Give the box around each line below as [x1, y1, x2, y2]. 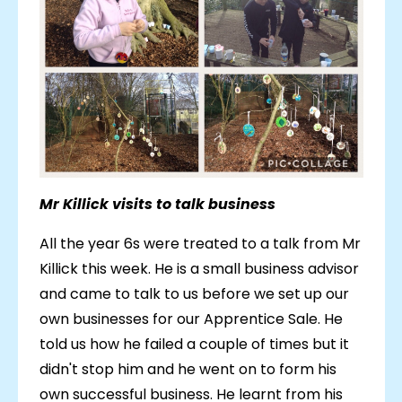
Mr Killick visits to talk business [39, 194, 275, 215]
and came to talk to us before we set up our [39, 284, 349, 305]
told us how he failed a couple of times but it [39, 334, 349, 355]
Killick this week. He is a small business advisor [39, 258, 359, 280]
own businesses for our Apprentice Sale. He [39, 309, 343, 330]
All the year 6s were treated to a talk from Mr [39, 233, 361, 255]
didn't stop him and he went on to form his [39, 359, 336, 380]
